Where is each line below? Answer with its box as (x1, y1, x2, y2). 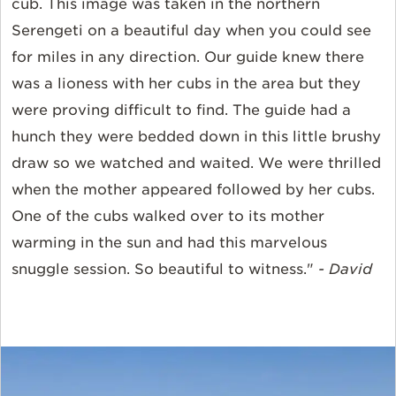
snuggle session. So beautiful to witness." (11, 261, 318, 278)
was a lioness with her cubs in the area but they (11, 75, 361, 93)
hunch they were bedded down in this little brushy (11, 128, 381, 146)
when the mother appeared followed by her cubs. (11, 181, 375, 199)
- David (318, 261, 372, 278)
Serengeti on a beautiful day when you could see (11, 22, 371, 40)
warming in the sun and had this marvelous (11, 234, 327, 252)
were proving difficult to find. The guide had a (11, 102, 351, 119)
